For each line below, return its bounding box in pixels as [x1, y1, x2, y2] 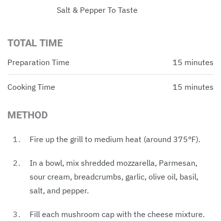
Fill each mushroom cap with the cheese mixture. [30, 209, 205, 219]
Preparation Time [7, 57, 70, 67]
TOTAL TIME [7, 36, 63, 50]
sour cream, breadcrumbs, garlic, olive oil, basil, [30, 171, 198, 182]
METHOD [7, 108, 48, 122]
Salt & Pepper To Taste [57, 4, 138, 15]
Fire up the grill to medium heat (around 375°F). [30, 134, 200, 144]
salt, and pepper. [30, 185, 89, 195]
